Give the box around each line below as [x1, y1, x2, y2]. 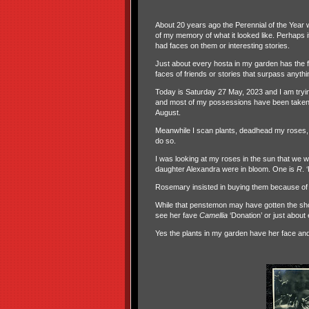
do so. [154, 137, 176, 145]
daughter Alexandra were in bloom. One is [154, 165, 297, 173]
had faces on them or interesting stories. [154, 41, 290, 50]
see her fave [154, 211, 199, 219]
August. [154, 108, 181, 117]
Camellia [199, 211, 228, 219]
